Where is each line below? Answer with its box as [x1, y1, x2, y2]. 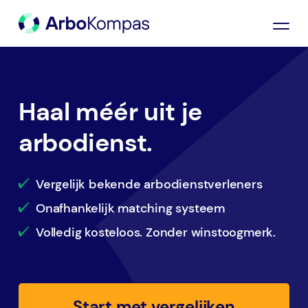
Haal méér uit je [19, 95, 203, 128]
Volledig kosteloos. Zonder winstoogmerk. [36, 223, 276, 241]
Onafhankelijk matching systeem [36, 199, 225, 217]
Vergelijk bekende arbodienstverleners [36, 175, 263, 192]
